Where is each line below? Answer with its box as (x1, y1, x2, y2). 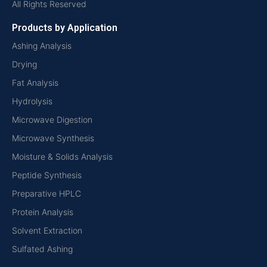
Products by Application (12, 22, 117, 33)
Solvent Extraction (12, 225, 82, 235)
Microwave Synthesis (12, 133, 94, 143)
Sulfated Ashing (12, 244, 73, 254)
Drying (12, 59, 37, 69)
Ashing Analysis (12, 41, 72, 51)
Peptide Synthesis (12, 170, 82, 180)
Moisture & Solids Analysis (12, 151, 113, 162)
